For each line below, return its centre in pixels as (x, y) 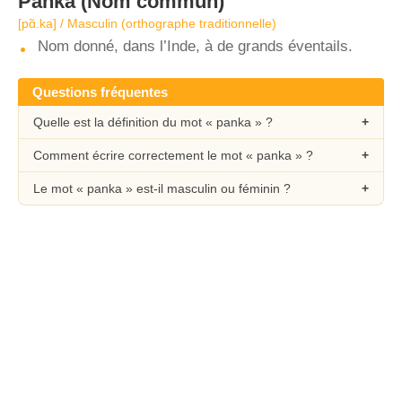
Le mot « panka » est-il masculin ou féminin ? (162, 188)
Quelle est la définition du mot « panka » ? (153, 122)
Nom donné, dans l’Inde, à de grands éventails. (195, 46)
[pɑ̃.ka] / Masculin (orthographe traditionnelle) (147, 23)
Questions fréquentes (100, 92)
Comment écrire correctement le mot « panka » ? (173, 155)
